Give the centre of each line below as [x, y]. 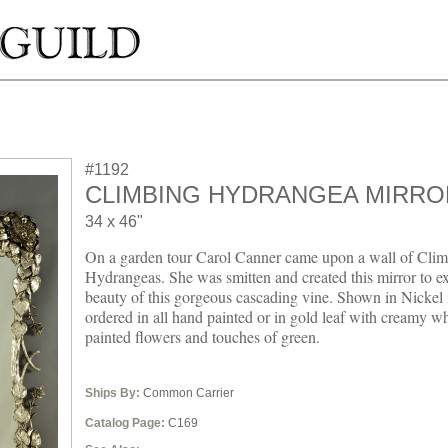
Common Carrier [187, 393]
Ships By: [112, 393]
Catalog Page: [125, 423]
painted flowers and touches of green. [202, 336]
